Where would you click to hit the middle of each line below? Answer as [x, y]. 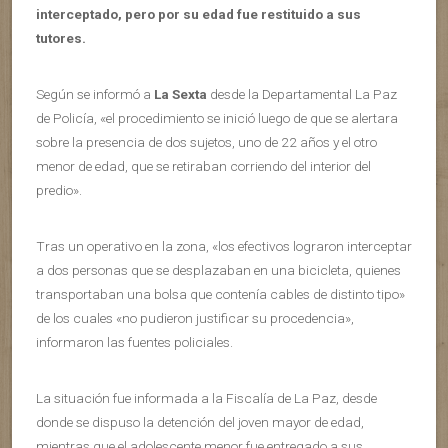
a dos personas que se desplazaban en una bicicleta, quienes [218, 269]
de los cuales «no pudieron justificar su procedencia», [195, 317]
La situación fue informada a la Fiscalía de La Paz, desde [206, 397]
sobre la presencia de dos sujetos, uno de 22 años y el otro [206, 141]
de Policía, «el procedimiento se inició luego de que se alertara [217, 117]
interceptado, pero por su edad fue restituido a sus [198, 13]
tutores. [61, 37]
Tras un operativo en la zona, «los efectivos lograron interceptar [224, 245]
